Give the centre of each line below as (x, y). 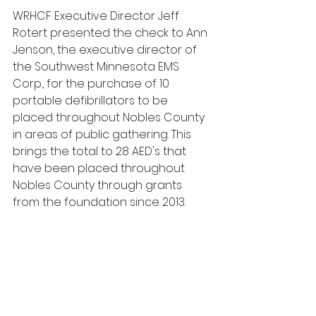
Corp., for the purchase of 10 (92, 84)
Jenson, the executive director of (106, 50)
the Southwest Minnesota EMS (97, 67)
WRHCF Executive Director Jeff (97, 16)
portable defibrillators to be (92, 101)
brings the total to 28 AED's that (101, 151)
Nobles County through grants (99, 185)
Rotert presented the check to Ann (111, 33)
